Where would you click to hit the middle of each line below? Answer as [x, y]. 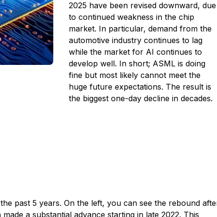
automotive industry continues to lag [136, 40]
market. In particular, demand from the [140, 29]
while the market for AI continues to [136, 52]
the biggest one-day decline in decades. [141, 98]
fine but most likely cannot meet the [135, 75]
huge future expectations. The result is [140, 87]
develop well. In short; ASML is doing [137, 63]
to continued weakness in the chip [132, 17]
